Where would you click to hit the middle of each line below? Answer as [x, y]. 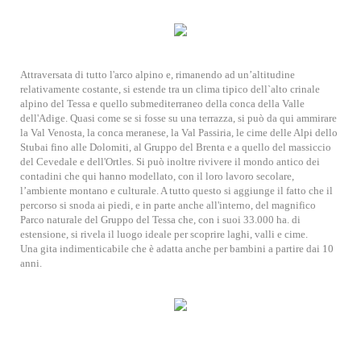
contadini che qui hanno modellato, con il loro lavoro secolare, [157, 176]
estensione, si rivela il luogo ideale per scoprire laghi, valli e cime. [164, 234]
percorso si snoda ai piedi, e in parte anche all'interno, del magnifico [168, 205]
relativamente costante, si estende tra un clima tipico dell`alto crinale [170, 89]
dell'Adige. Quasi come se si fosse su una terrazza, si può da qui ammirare [178, 118]
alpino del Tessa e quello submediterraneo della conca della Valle [162, 104]
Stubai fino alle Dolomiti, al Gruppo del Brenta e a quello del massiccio [176, 147]
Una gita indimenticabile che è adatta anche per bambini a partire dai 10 [177, 249]
